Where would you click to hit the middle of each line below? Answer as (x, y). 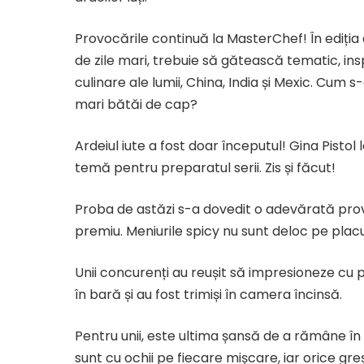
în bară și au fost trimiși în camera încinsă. (208, 295)
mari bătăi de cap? (136, 104)
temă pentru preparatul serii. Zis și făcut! (205, 168)
